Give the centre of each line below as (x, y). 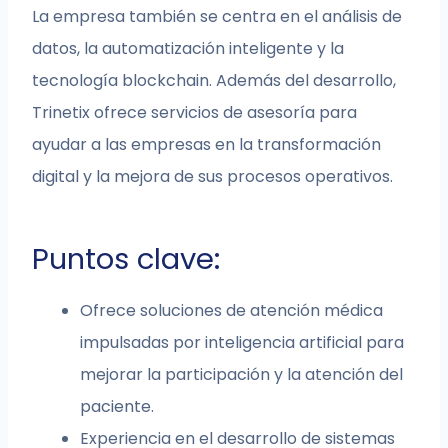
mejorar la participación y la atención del (242, 375)
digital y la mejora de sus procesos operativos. (213, 177)
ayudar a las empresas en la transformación (207, 145)
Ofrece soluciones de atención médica (232, 311)
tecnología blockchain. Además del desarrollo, (214, 81)
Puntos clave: (126, 259)
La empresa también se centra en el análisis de (217, 17)
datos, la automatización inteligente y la (188, 49)
